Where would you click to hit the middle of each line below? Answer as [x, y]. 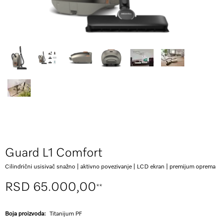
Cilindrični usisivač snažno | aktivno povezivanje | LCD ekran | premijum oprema [110, 167]
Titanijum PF [66, 214]
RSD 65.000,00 [51, 188]
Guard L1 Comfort [54, 153]
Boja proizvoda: [26, 214]
